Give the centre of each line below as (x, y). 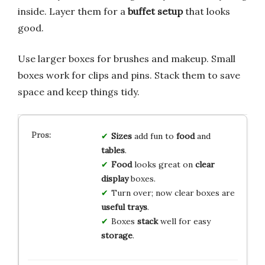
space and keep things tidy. (79, 92)
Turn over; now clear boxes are (173, 193)
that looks (206, 12)
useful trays (124, 207)
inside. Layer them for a (73, 12)
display (114, 179)
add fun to (154, 136)
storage (117, 236)
